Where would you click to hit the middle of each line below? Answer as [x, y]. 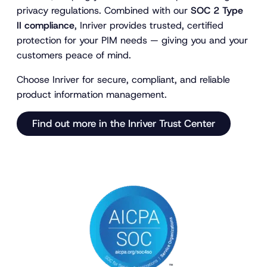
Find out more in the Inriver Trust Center [124, 124]
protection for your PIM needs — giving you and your [132, 41]
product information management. [92, 95]
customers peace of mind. [74, 55]
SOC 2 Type [217, 11]
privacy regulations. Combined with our [104, 11]
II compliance [46, 26]
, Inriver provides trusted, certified [149, 26]
